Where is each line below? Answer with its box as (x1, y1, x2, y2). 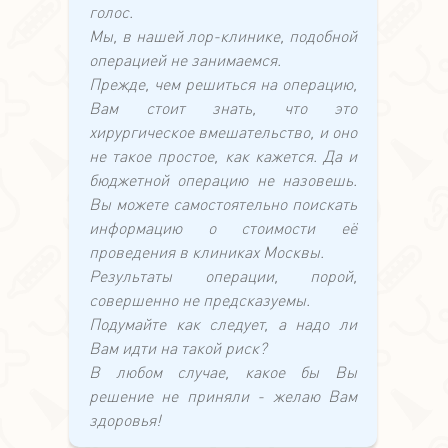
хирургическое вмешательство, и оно (89, 121, 357, 143)
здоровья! (89, 409, 161, 431)
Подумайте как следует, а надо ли (89, 313, 357, 335)
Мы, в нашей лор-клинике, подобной (89, 25, 357, 47)
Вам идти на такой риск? (89, 337, 267, 359)
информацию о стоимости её (89, 217, 357, 239)
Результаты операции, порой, (89, 265, 357, 287)
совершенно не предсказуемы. (89, 289, 310, 311)
